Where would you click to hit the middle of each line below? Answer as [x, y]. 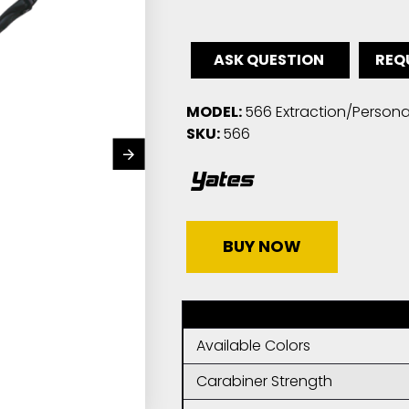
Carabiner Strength [264, 381]
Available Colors [253, 346]
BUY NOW [262, 246]
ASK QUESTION [269, 60]
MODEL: [214, 112]
